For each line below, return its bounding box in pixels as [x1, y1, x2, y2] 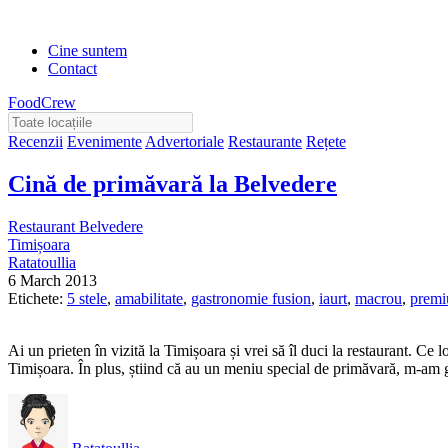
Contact [48, 60, 97, 77]
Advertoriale [145, 133, 224, 150]
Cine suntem [48, 42, 127, 59]
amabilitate [115, 289, 183, 307]
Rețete [306, 133, 346, 150]
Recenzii [8, 133, 63, 150]
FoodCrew [8, 94, 76, 111]
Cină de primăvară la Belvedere [8, 170, 337, 197]
